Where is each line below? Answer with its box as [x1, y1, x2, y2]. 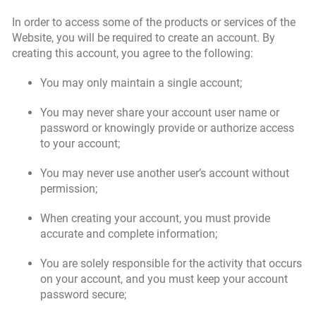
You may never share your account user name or [40, 106, 279, 119]
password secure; [40, 288, 126, 301]
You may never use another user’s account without [40, 166, 289, 180]
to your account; [40, 137, 120, 150]
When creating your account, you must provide [40, 212, 270, 225]
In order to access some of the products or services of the [12, 16, 296, 29]
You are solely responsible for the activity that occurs [40, 257, 302, 270]
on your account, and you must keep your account [40, 272, 288, 286]
